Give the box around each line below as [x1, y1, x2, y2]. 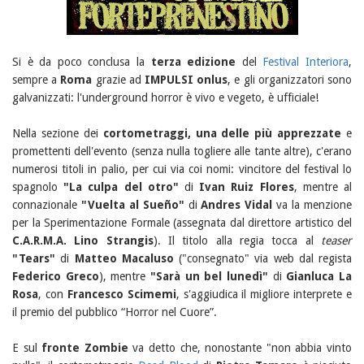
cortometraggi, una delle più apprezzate [102, 127, 342, 141]
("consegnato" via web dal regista [173, 252, 352, 266]
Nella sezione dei [12, 127, 103, 141]
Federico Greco [12, 270, 99, 284]
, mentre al [293, 180, 353, 194]
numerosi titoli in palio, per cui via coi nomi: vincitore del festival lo [12, 162, 352, 176]
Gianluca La [286, 270, 353, 284]
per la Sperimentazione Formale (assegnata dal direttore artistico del [12, 216, 352, 230]
